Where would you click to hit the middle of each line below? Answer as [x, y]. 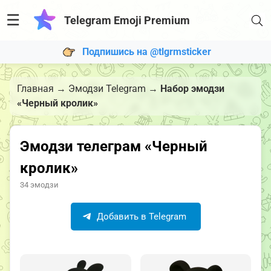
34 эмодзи [39, 185]
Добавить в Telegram [140, 217]
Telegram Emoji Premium [127, 20]
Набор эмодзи [192, 89]
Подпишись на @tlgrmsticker [146, 51]
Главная [35, 89]
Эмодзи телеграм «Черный [114, 146]
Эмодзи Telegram [107, 89]
